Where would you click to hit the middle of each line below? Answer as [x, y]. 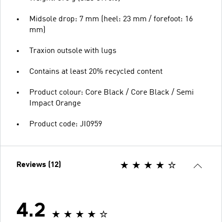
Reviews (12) [39, 165]
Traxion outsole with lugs [73, 51]
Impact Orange [55, 103]
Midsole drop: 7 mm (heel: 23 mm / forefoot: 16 [111, 19]
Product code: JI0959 [66, 124]
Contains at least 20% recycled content [96, 72]
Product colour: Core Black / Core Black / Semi [111, 92]
